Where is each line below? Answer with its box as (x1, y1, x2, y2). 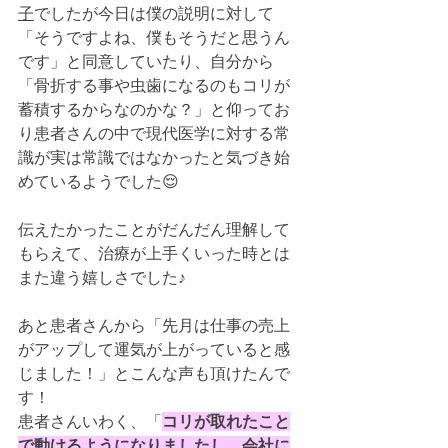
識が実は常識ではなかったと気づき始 (18, 148, 290, 167)
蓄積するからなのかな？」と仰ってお (18, 100, 290, 119)
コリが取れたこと (162, 412, 290, 431)
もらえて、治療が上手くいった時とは (18, 244, 290, 263)
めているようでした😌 (18, 172, 179, 191)
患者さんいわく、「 (18, 412, 162, 431)
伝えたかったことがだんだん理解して (18, 220, 290, 239)
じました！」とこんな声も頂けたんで (18, 364, 290, 383)
